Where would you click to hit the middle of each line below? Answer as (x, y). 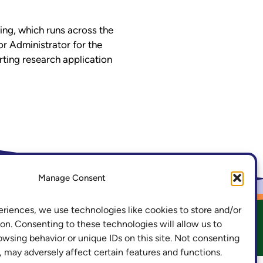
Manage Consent (72, 178)
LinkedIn (80, 177)
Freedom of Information (120, 238)
